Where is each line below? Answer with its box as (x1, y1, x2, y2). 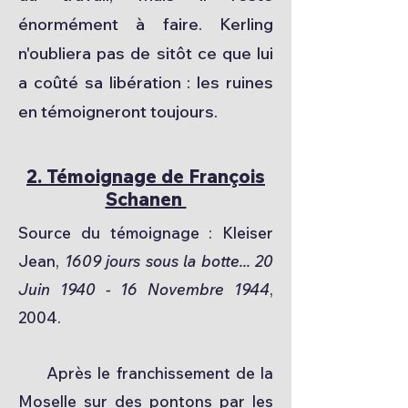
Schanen (105, 188, 187, 210)
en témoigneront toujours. (18, 101, 218, 122)
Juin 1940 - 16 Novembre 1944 (18, 280, 270, 299)
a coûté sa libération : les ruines (18, 72, 273, 93)
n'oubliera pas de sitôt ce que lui (18, 43, 273, 64)
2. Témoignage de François (26, 165, 265, 188)
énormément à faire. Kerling (18, 14, 273, 35)
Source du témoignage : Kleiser (18, 223, 273, 242)
